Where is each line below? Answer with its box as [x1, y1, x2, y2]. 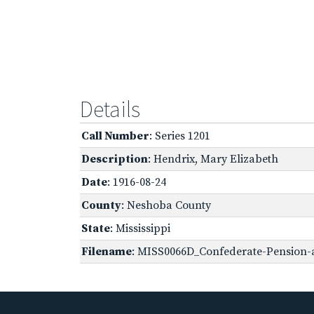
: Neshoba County [121, 198, 211, 212]
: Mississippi [110, 221, 170, 235]
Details [80, 95, 140, 123]
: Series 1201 [149, 128, 210, 143]
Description [81, 151, 148, 166]
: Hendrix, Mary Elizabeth [148, 151, 278, 166]
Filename [81, 244, 132, 259]
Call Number [81, 128, 149, 143]
